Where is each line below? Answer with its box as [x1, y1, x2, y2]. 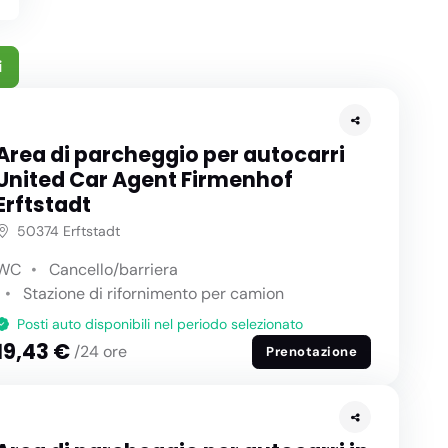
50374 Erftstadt [16, 221, 120, 240]
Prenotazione [266, 343, 358, 361]
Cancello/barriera [48, 258, 178, 280]
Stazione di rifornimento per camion [22, 282, 284, 304]
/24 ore [73, 340, 127, 362]
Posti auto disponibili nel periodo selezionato [16, 314, 303, 333]
